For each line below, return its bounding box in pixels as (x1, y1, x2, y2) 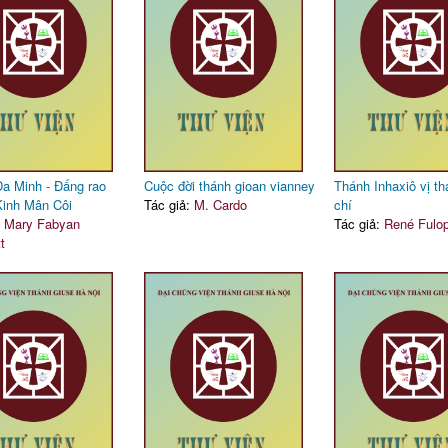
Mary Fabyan (3, 214, 80, 233)
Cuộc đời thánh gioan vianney (143, 176, 315, 195)
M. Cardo (193, 195, 247, 214)
